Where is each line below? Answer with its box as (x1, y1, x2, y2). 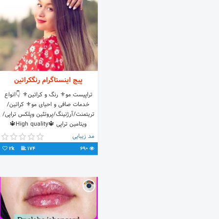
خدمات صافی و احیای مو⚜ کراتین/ (7, 100, 90, 109)
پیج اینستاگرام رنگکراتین (14, 75, 83, 86)
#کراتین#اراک (32, 129, 65, 139)
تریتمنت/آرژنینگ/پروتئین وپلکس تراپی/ (2, 109, 94, 119)
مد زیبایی (72, 131, 94, 141)
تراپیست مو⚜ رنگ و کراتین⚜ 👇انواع (4, 90, 92, 100)
